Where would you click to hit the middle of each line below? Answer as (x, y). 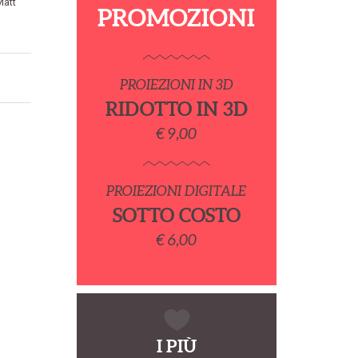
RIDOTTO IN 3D (176, 109)
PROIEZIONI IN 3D (176, 84)
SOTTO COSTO (176, 215)
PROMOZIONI (177, 18)
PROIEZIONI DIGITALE (177, 191)
